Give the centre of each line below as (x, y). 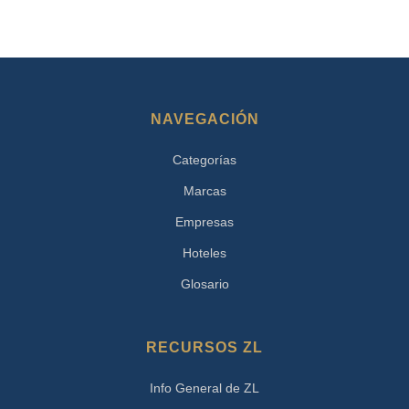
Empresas (204, 221)
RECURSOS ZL (204, 347)
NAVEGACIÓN (204, 119)
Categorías (204, 159)
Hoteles (204, 252)
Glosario (204, 283)
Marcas (204, 190)
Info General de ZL (204, 388)
